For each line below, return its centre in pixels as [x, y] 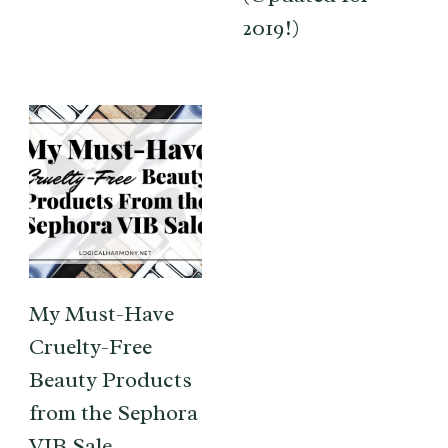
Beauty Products [110, 379]
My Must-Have [101, 313]
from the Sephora [113, 412]
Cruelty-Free [90, 346]
